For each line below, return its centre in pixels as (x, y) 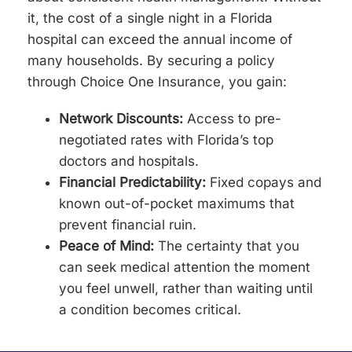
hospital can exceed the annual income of (160, 40)
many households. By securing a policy (152, 61)
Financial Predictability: (133, 183)
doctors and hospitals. (129, 161)
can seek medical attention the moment (185, 268)
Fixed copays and (264, 183)
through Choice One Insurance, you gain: (158, 82)
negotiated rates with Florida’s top (167, 140)
